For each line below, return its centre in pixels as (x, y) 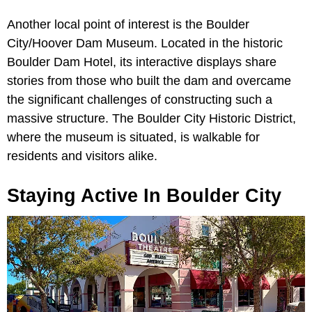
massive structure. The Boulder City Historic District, (151, 118)
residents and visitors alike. (82, 156)
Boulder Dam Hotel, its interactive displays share (142, 62)
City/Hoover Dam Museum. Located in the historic (145, 43)
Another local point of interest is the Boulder (128, 24)
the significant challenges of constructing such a (140, 99)
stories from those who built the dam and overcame (149, 80)
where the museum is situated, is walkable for (133, 137)
